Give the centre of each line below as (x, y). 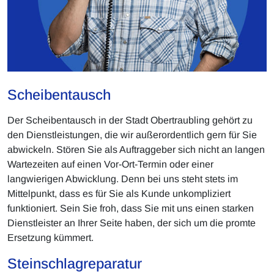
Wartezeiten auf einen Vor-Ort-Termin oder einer (110, 165)
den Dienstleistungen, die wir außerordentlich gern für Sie (132, 135)
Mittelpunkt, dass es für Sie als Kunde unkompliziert (119, 194)
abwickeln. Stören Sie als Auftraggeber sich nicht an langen (136, 150)
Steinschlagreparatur (75, 264)
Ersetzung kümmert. (50, 238)
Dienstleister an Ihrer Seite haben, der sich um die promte (131, 223)
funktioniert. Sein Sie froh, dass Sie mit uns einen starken (131, 209)
